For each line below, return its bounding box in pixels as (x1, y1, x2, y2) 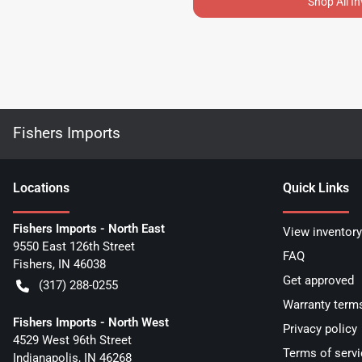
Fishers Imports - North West (13, 314, 169, 330)
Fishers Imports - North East (13, 221, 165, 236)
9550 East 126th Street (13, 238, 135, 254)
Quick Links (283, 179, 349, 196)
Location (13, 179, 63, 196)
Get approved (283, 272, 354, 288)
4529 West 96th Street (13, 332, 132, 347)
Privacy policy (283, 321, 357, 336)
